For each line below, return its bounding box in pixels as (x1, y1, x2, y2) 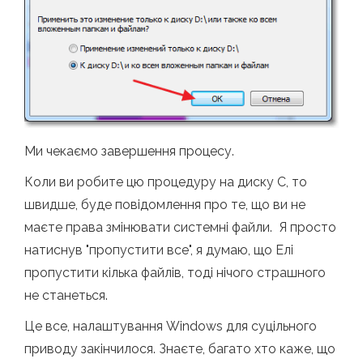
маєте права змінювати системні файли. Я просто (24, 219, 336, 235)
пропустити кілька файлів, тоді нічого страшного (24, 264, 326, 280)
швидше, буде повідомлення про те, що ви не (24, 196, 305, 212)
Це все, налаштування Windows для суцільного (24, 318, 317, 334)
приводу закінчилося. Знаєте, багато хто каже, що (24, 340, 335, 357)
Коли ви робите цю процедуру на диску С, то (24, 173, 307, 190)
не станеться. (24, 287, 108, 303)
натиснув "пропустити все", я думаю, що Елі (24, 241, 293, 258)
